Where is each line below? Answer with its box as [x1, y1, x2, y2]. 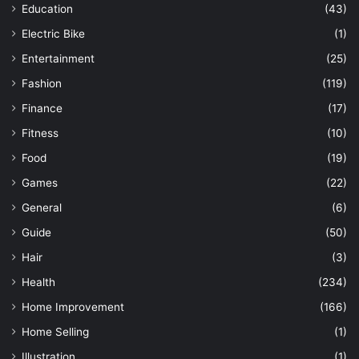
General [22, 200, 62, 214]
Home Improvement [22, 300, 124, 313]
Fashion [22, 76, 62, 90]
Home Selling [22, 325, 89, 338]
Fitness [22, 126, 58, 139]
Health [22, 275, 55, 288]
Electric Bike [22, 26, 85, 40]
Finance [22, 101, 63, 115]
